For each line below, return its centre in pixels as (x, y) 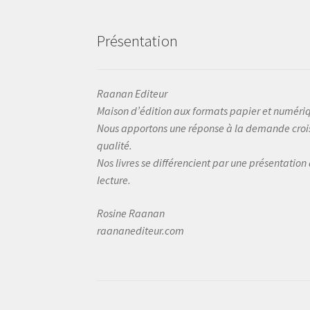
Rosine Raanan (131, 213)
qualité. (115, 146)
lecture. (114, 180)
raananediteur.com (141, 231)
